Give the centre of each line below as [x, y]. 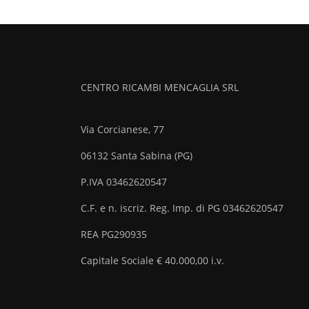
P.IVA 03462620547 [124, 182]
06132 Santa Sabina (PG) [137, 156]
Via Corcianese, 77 [122, 129]
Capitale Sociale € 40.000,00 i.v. [152, 260]
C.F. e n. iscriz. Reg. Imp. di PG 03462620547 [182, 208]
